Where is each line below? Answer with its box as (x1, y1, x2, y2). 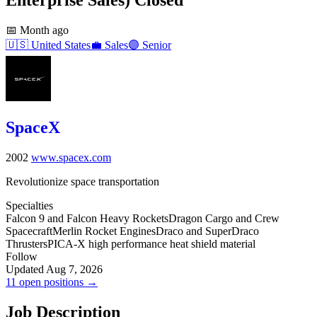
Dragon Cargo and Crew (168, 212, 279, 224)
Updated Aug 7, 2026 (6, 263, 103, 275)
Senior (139, 38, 171, 51)
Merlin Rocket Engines (52, 224, 156, 237)
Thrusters (6, 237, 47, 250)
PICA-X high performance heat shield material (47, 237, 255, 250)
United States (28, 38, 91, 51)
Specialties (6, 199, 53, 212)
